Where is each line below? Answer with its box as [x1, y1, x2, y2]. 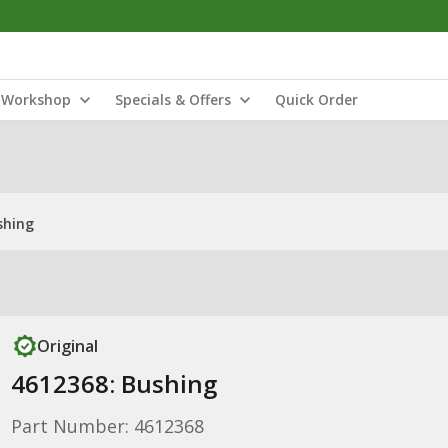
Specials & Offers [115, 90, 231, 109]
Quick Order [275, 90, 358, 109]
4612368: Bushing [10, 367, 217, 400]
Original [36, 335, 98, 357]
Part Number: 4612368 [10, 414, 204, 438]
